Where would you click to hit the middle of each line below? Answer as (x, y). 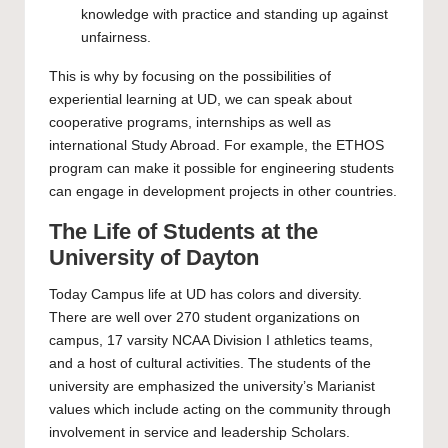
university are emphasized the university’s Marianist (212, 386)
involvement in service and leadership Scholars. (199, 432)
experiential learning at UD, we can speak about (200, 99)
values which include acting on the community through (220, 409)
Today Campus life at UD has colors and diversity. (205, 294)
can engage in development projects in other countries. (223, 191)
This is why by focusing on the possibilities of (190, 76)
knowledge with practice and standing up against (234, 14)
